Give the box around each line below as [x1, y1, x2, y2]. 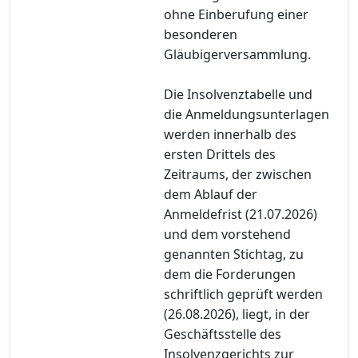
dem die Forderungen [164, 265, 296, 283]
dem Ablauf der [164, 185, 257, 203]
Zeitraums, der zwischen [164, 165, 312, 183]
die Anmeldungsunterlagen [164, 105, 329, 123]
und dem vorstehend [164, 225, 291, 243]
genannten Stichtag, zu [164, 245, 304, 263]
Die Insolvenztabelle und [164, 85, 312, 103]
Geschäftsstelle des [164, 324, 281, 343]
